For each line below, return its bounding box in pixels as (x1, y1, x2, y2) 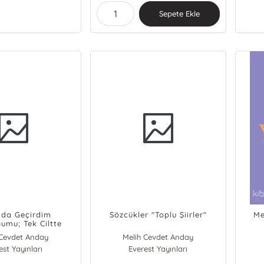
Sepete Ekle (159, 9, 200, 18)
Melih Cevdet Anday (123, 232, 194, 242)
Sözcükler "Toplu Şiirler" (109, 210, 207, 219)
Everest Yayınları (128, 244, 188, 253)
